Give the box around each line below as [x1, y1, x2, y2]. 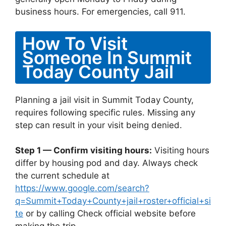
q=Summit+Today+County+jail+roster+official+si [15, 196, 211, 206]
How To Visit [22, 32, 128, 54]
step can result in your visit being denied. [15, 120, 182, 130]
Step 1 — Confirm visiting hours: [15, 145, 152, 155]
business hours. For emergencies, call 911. [15, 7, 186, 17]
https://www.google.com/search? [15, 183, 149, 193]
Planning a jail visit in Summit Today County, [15, 94, 194, 105]
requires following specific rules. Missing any [15, 107, 195, 118]
